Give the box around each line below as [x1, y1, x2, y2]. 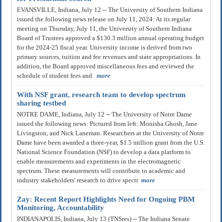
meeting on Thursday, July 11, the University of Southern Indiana [17, 25, 192, 33]
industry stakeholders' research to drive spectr [17, 176, 141, 184]
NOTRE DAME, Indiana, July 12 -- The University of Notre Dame [17, 111, 192, 118]
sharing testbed [17, 99, 66, 108]
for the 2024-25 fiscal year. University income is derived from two [17, 44, 192, 52]
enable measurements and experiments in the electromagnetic [17, 158, 181, 166]
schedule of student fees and [17, 72, 97, 80]
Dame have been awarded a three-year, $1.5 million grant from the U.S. [17, 139, 205, 147]
